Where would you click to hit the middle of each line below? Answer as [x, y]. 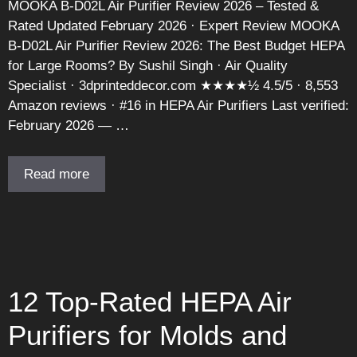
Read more [57, 174]
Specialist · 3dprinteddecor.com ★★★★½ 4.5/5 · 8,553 [173, 86]
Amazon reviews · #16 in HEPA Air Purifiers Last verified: [178, 106]
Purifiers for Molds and [147, 335]
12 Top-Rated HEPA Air [150, 301]
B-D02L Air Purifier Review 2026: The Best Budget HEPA [176, 46]
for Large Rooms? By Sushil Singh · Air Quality [148, 66]
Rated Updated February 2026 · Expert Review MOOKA [173, 26]
